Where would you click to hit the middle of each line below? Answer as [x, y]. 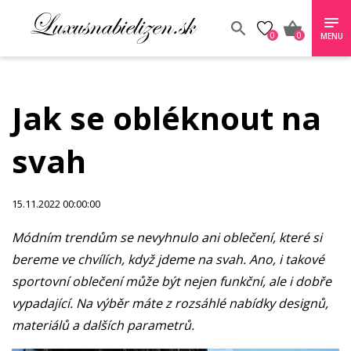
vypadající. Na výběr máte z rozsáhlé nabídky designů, [170, 303]
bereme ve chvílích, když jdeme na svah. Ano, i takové [168, 259]
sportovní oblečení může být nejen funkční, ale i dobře [172, 281]
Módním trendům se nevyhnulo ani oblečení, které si [167, 237]
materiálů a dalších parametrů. [105, 325]
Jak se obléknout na [166, 118]
